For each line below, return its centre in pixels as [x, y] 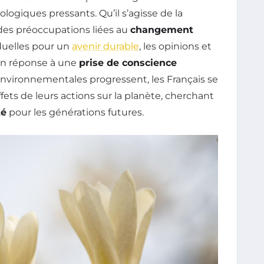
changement [162, 30]
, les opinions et [175, 46]
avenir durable [105, 46]
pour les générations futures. [75, 112]
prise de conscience [128, 63]
